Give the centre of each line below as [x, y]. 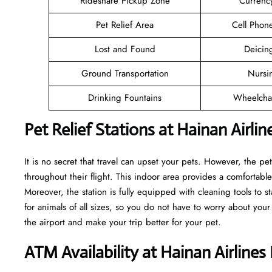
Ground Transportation [125, 73]
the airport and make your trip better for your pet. [123, 222]
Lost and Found [125, 49]
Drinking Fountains [125, 97]
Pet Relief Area [125, 25]
